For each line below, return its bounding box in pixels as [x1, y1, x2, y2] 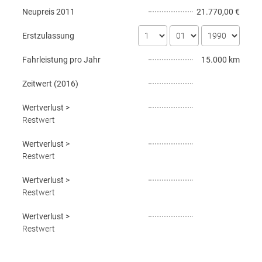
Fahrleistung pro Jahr [22, 55, 101, 64]
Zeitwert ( [22, 79, 57, 88]
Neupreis [22, 7, 54, 16]
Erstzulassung [22, 31, 74, 40]
